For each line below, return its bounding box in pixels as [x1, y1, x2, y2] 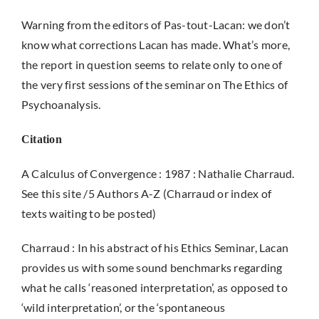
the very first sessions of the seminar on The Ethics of [21, 78, 288, 91]
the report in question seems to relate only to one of [21, 58, 283, 71]
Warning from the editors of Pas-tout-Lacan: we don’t [21, 18, 291, 31]
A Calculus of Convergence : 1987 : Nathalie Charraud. [21, 167, 295, 180]
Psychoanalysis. [21, 98, 101, 111]
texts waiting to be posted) [21, 206, 157, 220]
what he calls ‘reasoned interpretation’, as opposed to [21, 281, 288, 294]
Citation [21, 133, 62, 145]
